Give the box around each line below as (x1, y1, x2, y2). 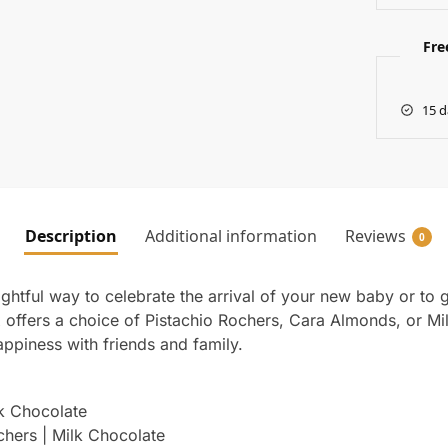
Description (24, 224, 117, 247)
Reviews (344, 224, 406, 247)
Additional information (144, 224, 317, 247)
